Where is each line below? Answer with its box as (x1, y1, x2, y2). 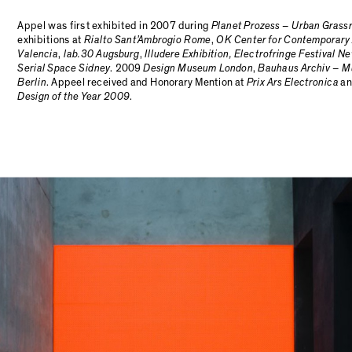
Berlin (17, 76, 46, 88)
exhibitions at (17, 35, 84, 46)
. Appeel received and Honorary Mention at (46, 76, 247, 88)
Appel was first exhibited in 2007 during (17, 20, 212, 31)
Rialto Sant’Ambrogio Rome (83, 35, 211, 46)
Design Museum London (143, 63, 253, 74)
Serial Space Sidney (17, 63, 110, 74)
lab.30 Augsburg (63, 49, 140, 60)
